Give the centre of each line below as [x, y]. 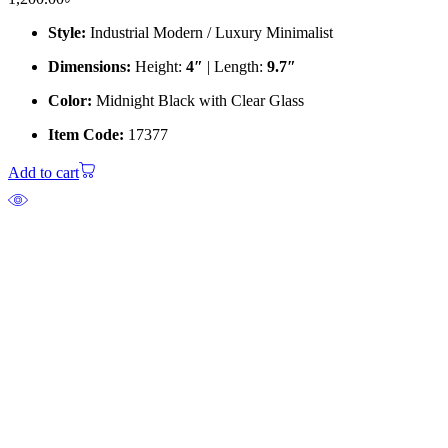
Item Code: [86, 135]
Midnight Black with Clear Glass [198, 101]
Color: [70, 101]
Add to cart [43, 173]
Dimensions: [89, 67]
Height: [158, 67]
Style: [67, 33]
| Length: [235, 67]
